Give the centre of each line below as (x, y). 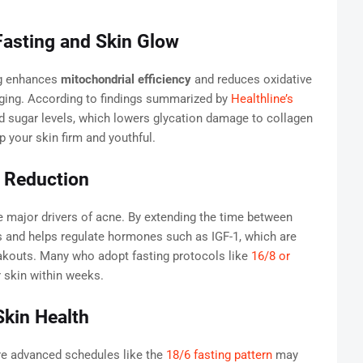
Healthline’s (262, 99)
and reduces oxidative (251, 80)
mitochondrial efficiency (126, 80)
